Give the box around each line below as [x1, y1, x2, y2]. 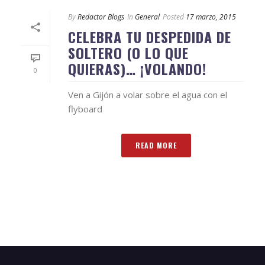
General [135, 12, 160, 22]
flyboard [68, 103, 102, 115]
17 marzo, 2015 [186, 12, 236, 22]
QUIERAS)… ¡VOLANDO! [68, 58, 206, 79]
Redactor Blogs [77, 12, 124, 22]
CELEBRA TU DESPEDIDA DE [68, 26, 231, 47]
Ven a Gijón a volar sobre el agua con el [68, 89, 227, 101]
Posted [163, 12, 184, 22]
